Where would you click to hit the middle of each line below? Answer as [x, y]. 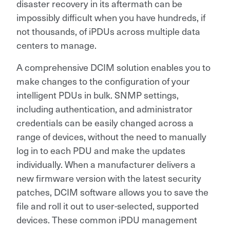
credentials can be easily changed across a [105, 122]
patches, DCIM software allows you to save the [112, 191]
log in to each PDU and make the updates [101, 150]
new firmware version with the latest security [109, 178]
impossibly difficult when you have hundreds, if [111, 17]
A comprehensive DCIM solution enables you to [113, 67]
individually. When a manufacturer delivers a [106, 164]
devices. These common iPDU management [107, 219]
